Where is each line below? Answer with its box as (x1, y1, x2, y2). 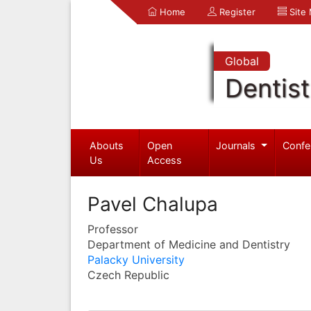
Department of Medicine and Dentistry (87, 237, 290, 251)
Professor (87, 221, 138, 236)
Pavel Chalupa (87, 192, 218, 216)
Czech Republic (87, 267, 169, 282)
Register (217, 6, 255, 17)
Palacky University (87, 252, 185, 267)
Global (224, 54, 259, 68)
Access (147, 153, 183, 166)
